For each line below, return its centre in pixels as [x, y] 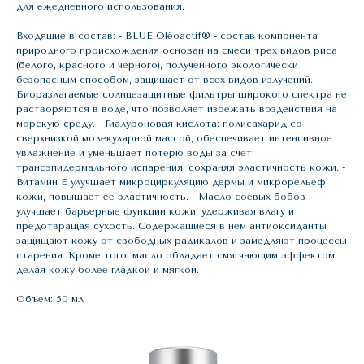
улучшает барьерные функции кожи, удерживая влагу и [155, 212]
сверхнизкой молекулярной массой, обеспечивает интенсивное [174, 139]
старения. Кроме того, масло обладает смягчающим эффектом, [177, 256]
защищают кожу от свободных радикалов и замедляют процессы [182, 241]
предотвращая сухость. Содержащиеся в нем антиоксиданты [171, 226]
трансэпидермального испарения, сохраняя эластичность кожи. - [181, 168]
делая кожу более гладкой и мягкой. [108, 270]
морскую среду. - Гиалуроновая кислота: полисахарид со [159, 124]
